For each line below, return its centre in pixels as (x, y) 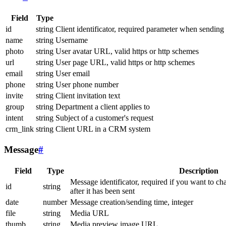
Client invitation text (88, 95)
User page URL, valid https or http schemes (125, 62)
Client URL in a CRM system (103, 129)
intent (14, 118)
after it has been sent (102, 191)
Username (72, 40)
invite (14, 95)
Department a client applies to (103, 106)
